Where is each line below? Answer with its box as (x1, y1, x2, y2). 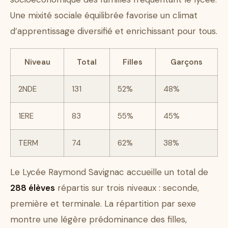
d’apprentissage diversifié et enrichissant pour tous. (10, 25, 217, 37)
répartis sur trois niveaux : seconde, (55, 182, 199, 194)
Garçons (170, 57, 203, 68)
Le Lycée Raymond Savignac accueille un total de (10, 166, 208, 178)
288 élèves (10, 182, 55, 194)
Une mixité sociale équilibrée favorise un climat (10, 10, 197, 21)
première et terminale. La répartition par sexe (10, 198, 196, 210)
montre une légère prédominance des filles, (10, 214, 187, 225)
